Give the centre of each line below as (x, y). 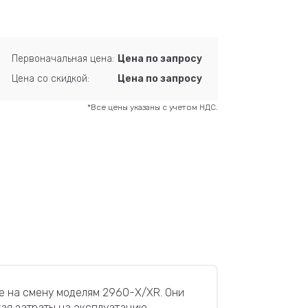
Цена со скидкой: (51, 79)
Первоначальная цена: (63, 59)
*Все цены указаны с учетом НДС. (153, 107)
